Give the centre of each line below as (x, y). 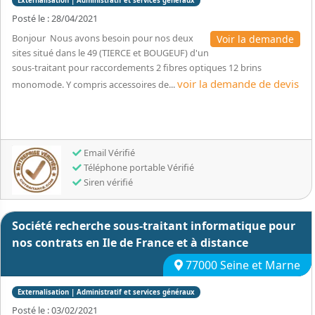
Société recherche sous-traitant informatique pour (154, 226)
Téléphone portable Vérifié (138, 167)
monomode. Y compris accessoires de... (95, 84)
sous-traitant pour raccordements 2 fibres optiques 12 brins (137, 67)
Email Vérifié (108, 153)
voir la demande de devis (238, 84)
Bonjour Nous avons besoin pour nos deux (103, 38)
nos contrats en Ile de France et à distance (130, 243)
